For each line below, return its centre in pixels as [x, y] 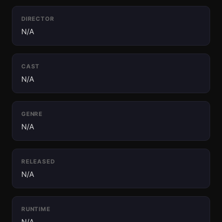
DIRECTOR [38, 19]
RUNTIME [36, 209]
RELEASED [38, 162]
